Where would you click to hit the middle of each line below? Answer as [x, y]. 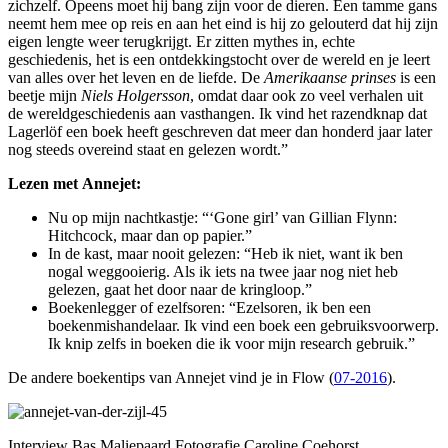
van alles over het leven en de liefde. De [136, 78]
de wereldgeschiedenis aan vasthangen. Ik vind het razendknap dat [217, 114]
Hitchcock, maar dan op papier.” [150, 236]
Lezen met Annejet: [74, 184]
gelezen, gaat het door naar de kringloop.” [180, 290]
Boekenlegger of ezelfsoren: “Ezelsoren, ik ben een [209, 308]
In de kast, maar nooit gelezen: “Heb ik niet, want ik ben [225, 254]
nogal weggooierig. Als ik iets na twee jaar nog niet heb [223, 272]
